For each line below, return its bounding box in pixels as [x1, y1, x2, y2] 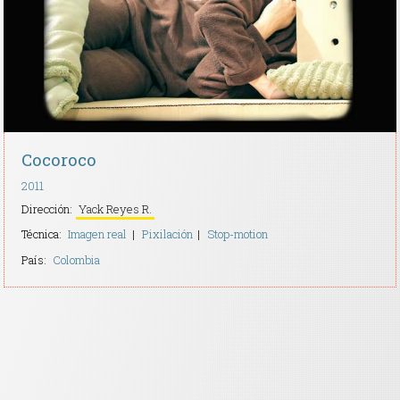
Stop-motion [207, 226, 269, 243]
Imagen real [68, 226, 128, 243]
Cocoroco [21, 148, 97, 171]
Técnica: [21, 226, 62, 243]
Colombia [53, 251, 101, 268]
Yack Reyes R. [79, 201, 153, 218]
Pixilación [141, 226, 193, 243]
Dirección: [21, 201, 73, 218]
